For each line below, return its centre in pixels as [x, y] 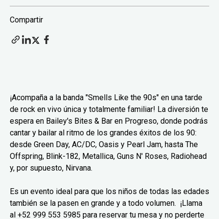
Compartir [26, 20]
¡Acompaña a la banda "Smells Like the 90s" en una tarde [106, 97]
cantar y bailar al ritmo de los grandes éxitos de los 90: [103, 132]
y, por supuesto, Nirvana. [51, 168]
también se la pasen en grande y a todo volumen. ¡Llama [106, 203]
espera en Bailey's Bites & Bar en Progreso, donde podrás [109, 121]
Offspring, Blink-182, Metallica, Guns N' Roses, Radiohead [108, 156]
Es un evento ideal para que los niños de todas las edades [109, 191]
